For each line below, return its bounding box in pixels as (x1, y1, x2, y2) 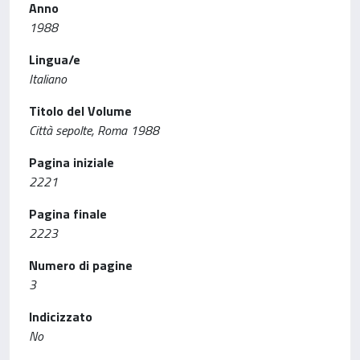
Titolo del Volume (29, 101, 132, 121)
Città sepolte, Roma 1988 (29, 121, 159, 140)
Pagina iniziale (29, 153, 114, 172)
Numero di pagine (29, 256, 133, 275)
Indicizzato (29, 307, 92, 326)
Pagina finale (29, 204, 107, 223)
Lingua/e (29, 50, 80, 69)
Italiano (29, 69, 67, 88)
